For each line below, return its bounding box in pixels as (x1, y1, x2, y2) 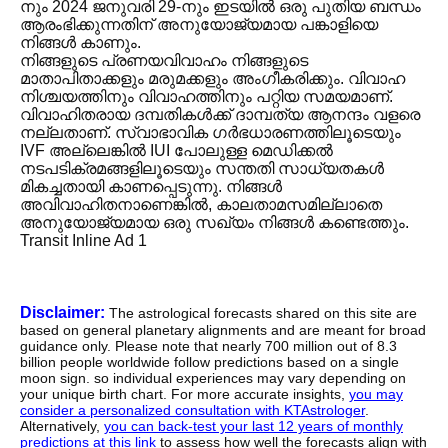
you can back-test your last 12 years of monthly (104, 418, 403, 435)
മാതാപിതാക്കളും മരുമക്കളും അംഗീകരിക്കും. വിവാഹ (20, 70, 405, 88)
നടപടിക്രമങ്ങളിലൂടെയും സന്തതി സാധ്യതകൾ (20, 160, 384, 178)
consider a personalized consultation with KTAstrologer (20, 402, 365, 419)
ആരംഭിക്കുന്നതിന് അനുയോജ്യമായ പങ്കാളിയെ (20, 16, 378, 34)
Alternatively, (20, 418, 104, 435)
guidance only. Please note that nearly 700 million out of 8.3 (20, 338, 397, 355)
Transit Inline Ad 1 (20, 232, 147, 250)
